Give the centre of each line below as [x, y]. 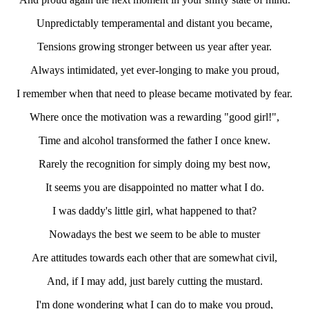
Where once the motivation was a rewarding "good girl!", [154, 117]
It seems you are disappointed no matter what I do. [154, 188]
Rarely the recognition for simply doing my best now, [154, 164]
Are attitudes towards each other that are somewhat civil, [154, 258]
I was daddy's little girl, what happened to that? [154, 211]
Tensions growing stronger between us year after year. [154, 47]
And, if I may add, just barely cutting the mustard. [154, 281]
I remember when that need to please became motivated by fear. [154, 94]
